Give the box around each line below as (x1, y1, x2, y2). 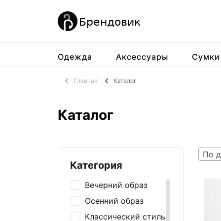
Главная (74, 77, 98, 84)
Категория (70, 159, 122, 171)
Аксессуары (116, 52, 168, 62)
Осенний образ (85, 195, 144, 206)
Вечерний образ (85, 180, 147, 190)
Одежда (58, 52, 92, 62)
